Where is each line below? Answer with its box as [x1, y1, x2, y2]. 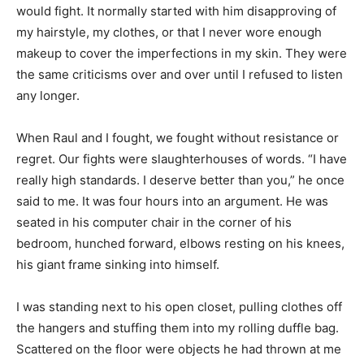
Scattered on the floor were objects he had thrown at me [16, 340, 341, 357]
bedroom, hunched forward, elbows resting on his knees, [16, 235, 344, 251]
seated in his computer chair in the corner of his [16, 214, 292, 230]
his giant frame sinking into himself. [16, 256, 219, 272]
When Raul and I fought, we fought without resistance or [16, 129, 339, 145]
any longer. [16, 87, 80, 103]
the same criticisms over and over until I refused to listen [16, 66, 343, 82]
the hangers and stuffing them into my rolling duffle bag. [16, 319, 339, 336]
